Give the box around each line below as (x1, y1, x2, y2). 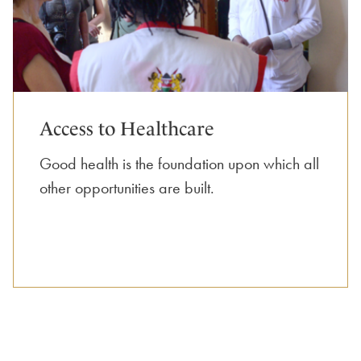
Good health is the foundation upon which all (39, 153, 320, 173)
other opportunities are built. (39, 177, 215, 197)
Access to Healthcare (39, 117, 215, 140)
